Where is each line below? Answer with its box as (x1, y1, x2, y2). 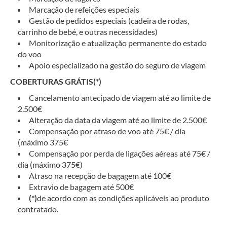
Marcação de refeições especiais (29, 4, 139, 14)
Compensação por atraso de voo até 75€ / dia (29, 126, 185, 136)
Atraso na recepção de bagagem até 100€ (29, 170, 171, 180)
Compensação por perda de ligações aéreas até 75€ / (29, 148, 210, 158)
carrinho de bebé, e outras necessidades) (18, 26, 158, 36)
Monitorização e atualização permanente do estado (29, 37, 207, 48)
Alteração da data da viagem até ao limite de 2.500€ (29, 115, 207, 125)
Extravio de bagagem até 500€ (29, 181, 134, 192)
